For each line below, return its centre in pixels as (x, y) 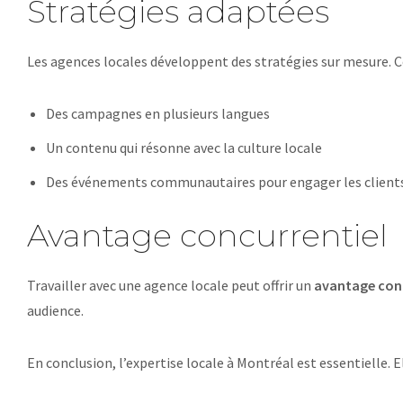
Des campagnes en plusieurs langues (157, 113)
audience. (55, 310)
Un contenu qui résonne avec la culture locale (184, 148)
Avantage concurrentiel (207, 235)
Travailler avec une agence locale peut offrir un (170, 285)
